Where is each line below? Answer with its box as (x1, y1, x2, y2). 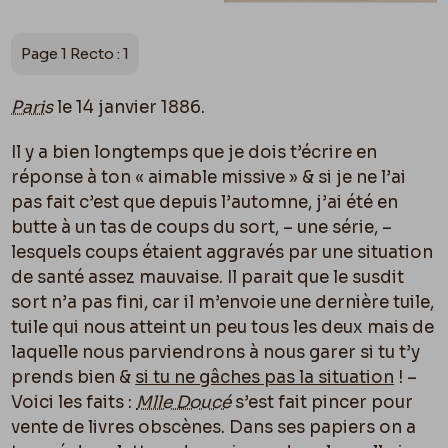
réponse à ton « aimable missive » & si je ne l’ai (11, 166, 407, 188)
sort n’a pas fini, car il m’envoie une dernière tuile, (11, 291, 435, 313)
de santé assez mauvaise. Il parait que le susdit (11, 266, 405, 288)
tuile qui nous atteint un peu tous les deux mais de (11, 316, 435, 338)
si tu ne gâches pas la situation (135, 366, 395, 388)
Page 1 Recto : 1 (21, 43, 130, 63)
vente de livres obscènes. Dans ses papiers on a (11, 416, 417, 438)
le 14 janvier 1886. (53, 96, 206, 118)
